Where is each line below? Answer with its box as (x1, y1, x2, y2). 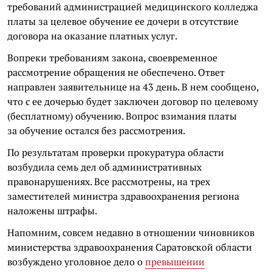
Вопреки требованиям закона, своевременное (7, 50, 217, 64)
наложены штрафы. (7, 203, 97, 217)
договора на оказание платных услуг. (7, 29, 177, 42)
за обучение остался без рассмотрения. (7, 123, 185, 137)
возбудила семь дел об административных (7, 160, 202, 174)
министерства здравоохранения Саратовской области (7, 240, 252, 254)
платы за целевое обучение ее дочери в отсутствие (7, 14, 239, 28)
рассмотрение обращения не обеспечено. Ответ (7, 65, 225, 79)
